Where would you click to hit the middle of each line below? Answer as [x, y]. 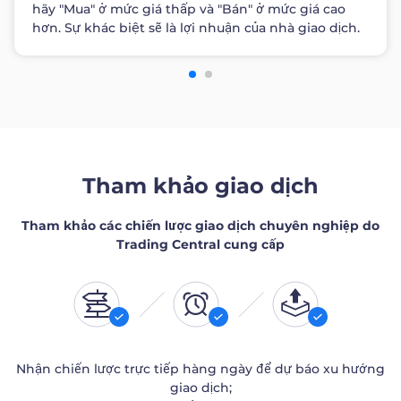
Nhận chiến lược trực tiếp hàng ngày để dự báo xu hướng [200, 369]
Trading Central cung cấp [200, 245]
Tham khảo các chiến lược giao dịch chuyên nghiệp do [200, 226]
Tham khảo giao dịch [200, 186]
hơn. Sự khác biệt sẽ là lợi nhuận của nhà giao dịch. [196, 28]
